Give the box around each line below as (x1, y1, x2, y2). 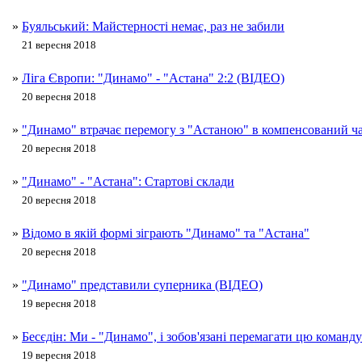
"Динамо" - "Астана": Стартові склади (22, 175, 234, 189)
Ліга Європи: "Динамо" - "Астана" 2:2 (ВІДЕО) (22, 71, 284, 86)
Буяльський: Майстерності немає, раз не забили (22, 19, 284, 34)
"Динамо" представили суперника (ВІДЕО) (22, 278, 263, 293)
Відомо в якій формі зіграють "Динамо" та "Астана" (22, 226, 309, 241)
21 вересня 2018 (22, 39, 96, 52)
